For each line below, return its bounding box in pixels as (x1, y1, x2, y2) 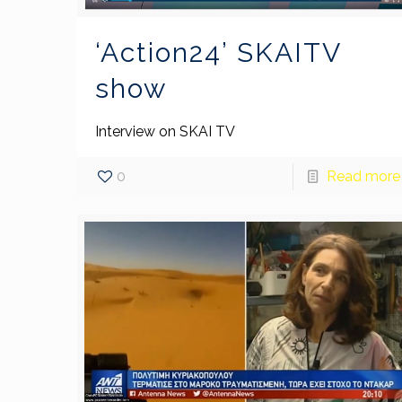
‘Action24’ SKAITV (95, 37, 342, 69)
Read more (326, 168, 400, 186)
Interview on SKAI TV (95, 123, 236, 141)
